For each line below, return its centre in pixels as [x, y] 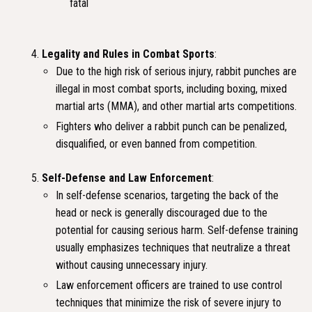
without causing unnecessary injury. [132, 265]
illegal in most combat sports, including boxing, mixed [171, 89]
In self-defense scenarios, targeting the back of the [167, 195]
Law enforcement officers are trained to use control [169, 285]
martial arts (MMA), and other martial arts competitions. [176, 106]
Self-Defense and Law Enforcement [127, 178]
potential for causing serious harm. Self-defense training [177, 230]
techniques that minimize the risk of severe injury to [169, 303]
